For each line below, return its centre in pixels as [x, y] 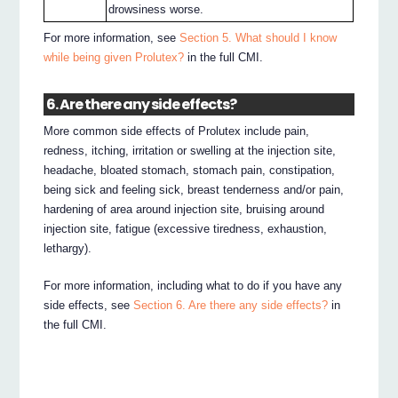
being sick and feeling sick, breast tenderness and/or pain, [194, 190]
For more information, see [112, 37]
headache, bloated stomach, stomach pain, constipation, [190, 171]
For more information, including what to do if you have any [193, 286]
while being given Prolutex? [114, 57]
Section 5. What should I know [259, 37]
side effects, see [89, 306]
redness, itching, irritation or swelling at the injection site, [190, 151]
